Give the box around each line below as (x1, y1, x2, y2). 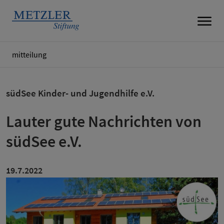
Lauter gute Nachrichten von (6, 111, 201, 131)
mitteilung (12, 49, 46, 60)
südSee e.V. (6, 131, 82, 151)
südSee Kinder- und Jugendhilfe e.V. (6, 87, 154, 99)
